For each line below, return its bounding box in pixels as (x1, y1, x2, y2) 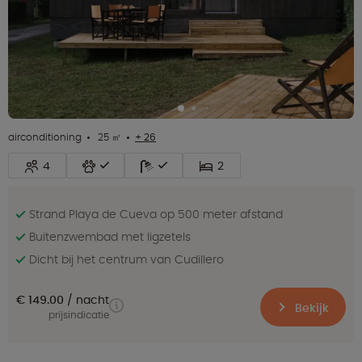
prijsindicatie (48, 308, 109, 322)
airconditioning (8, 129, 82, 144)
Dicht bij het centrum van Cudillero (29, 250, 224, 267)
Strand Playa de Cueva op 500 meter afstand (29, 205, 283, 222)
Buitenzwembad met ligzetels (29, 228, 191, 245)
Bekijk (292, 299, 329, 316)
